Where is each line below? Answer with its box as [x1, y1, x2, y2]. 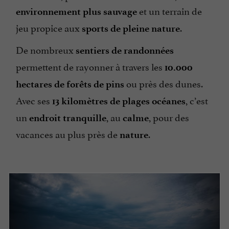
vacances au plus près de [16, 126, 120, 141]
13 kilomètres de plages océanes [52, 95, 186, 107]
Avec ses [16, 92, 52, 107]
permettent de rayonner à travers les [16, 58, 165, 73]
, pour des [149, 109, 189, 124]
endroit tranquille [29, 111, 106, 124]
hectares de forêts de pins [16, 78, 124, 90]
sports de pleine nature [80, 22, 180, 34]
